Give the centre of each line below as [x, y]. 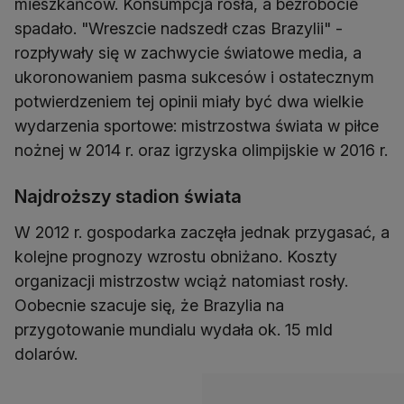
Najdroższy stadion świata [128, 197]
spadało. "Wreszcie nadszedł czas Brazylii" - [179, 29]
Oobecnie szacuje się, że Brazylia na [149, 306]
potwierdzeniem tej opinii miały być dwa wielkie [189, 102]
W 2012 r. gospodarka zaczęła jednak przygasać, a [202, 233]
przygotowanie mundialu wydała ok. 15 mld [174, 330]
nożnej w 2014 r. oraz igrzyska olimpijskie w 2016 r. [201, 151]
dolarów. [46, 354]
